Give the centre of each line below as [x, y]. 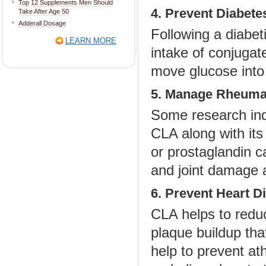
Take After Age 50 [44, 11]
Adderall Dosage [42, 23]
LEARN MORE [91, 41]
